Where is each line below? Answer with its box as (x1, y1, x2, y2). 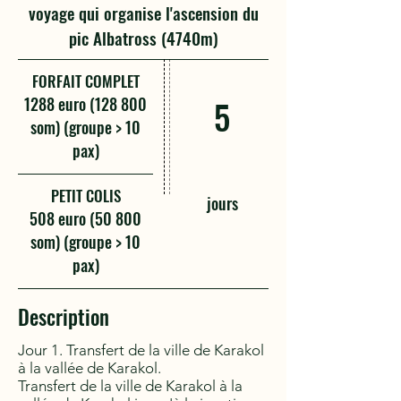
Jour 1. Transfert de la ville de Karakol (18, 341, 264, 359)
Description (18, 302, 109, 332)
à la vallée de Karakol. (18, 359, 190, 377)
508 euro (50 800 (30, 207, 141, 230)
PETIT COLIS (50, 184, 121, 207)
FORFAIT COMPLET (31, 70, 140, 92)
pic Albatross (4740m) (68, 25, 218, 50)
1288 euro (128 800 (24, 92, 147, 115)
